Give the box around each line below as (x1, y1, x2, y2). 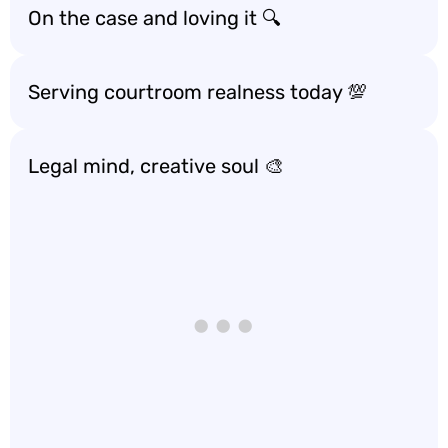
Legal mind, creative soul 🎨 (28, 154, 284, 178)
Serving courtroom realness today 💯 (28, 80, 367, 104)
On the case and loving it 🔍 (28, 6, 281, 30)
